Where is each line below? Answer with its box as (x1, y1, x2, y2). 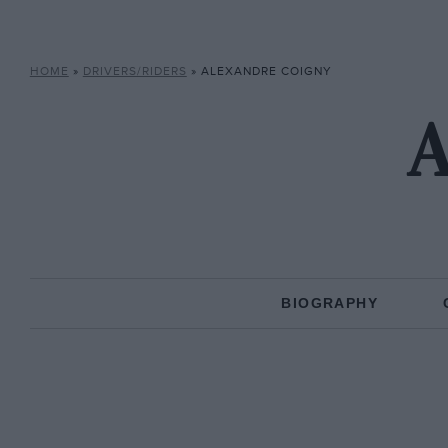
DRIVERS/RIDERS (82, 64, 187, 79)
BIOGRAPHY (281, 295, 378, 311)
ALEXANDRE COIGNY (200, 64, 332, 79)
